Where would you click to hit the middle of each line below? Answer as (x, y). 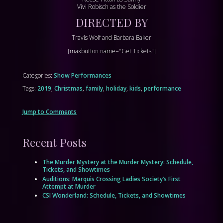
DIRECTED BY (111, 22)
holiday (116, 88)
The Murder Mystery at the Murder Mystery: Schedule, (117, 162)
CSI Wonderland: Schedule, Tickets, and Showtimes (114, 195)
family (94, 88)
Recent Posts (54, 143)
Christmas (68, 88)
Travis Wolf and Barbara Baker (111, 37)
